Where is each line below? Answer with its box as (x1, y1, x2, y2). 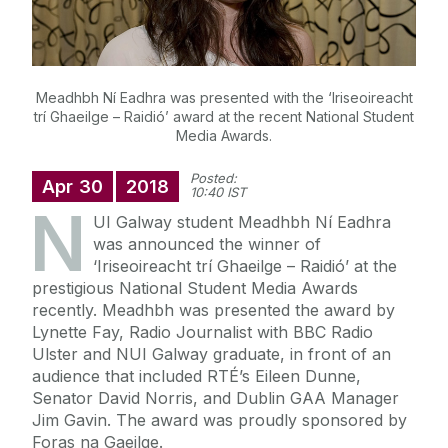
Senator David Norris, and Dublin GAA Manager (32, 388, 399, 409)
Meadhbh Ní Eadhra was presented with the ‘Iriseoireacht (35, 89, 413, 107)
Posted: (190, 170, 237, 187)
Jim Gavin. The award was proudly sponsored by (32, 410, 407, 431)
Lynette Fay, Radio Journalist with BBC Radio (32, 322, 373, 343)
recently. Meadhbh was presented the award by (32, 300, 395, 321)
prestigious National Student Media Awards (32, 278, 358, 299)
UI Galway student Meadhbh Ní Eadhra (93, 212, 391, 233)
